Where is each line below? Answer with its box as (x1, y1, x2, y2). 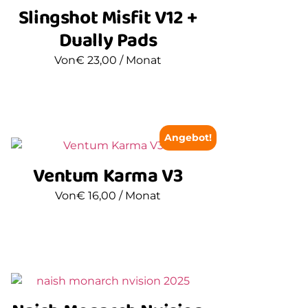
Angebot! (164, 131, 212, 143)
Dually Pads (58, 25, 157, 56)
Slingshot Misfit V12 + (18, 2, 197, 34)
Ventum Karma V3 (33, 160, 183, 192)
